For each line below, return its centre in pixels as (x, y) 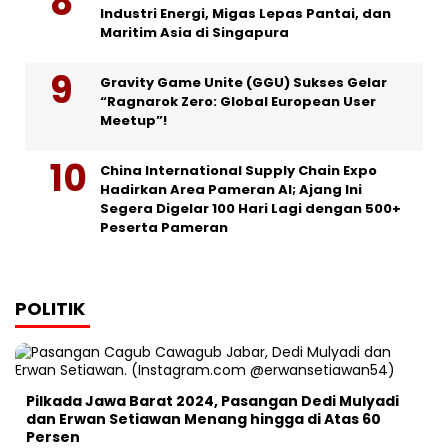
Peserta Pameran (164, 228)
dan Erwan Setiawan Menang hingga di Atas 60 (203, 419)
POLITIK (50, 309)
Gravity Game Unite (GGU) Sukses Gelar (243, 83)
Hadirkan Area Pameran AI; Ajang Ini (231, 190)
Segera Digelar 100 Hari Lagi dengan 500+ (250, 209)
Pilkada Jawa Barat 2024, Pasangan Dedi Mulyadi (212, 401)
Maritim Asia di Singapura (194, 33)
